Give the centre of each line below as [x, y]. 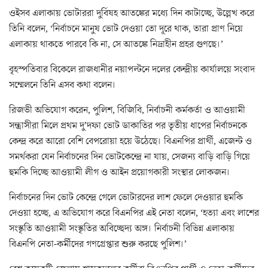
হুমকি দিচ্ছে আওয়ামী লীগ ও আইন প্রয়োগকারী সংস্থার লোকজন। [120, 172]
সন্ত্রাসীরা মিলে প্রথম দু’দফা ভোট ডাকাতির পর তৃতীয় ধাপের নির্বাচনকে [128, 125]
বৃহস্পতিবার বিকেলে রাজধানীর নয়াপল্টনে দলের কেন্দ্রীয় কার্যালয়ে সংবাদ [132, 69]
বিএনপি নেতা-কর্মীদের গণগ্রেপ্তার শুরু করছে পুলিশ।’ [98, 244]
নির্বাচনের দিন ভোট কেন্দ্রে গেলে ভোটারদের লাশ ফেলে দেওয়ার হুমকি [126, 197]
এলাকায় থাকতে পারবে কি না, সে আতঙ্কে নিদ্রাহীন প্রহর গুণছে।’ [116, 44]
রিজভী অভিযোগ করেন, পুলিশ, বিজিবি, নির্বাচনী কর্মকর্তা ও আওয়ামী [127, 110]
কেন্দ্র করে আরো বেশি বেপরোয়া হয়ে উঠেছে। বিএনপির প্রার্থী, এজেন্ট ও [130, 141]
